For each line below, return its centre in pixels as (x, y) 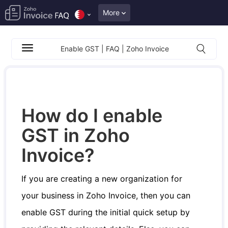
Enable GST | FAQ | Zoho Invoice (115, 49)
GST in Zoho (76, 135)
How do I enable (92, 116)
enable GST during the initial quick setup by (106, 212)
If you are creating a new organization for (102, 179)
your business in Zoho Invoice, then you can (106, 195)
